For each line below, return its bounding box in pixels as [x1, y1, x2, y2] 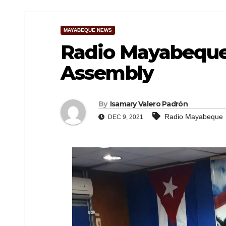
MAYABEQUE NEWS [64, 27, 112, 33]
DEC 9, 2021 [106, 114, 143, 121]
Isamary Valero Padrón [109, 99, 188, 109]
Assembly [61, 61, 153, 85]
